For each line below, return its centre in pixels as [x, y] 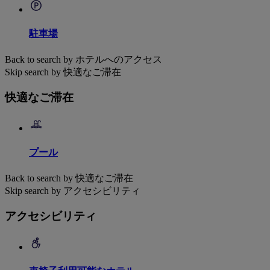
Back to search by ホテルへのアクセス [83, 59]
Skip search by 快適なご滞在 [63, 72]
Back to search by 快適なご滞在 [69, 178]
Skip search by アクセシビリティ [73, 190]
